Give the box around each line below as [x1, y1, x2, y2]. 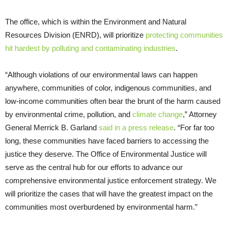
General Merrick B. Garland [5, 123, 99, 132]
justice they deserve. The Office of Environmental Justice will [5, 149, 207, 158]
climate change [132, 109, 183, 119]
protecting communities [146, 30, 223, 39]
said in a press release [99, 123, 174, 132]
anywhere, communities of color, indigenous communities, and [5, 83, 211, 92]
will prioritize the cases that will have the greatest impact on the [5, 189, 213, 198]
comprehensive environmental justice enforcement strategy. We [5, 176, 216, 185]
